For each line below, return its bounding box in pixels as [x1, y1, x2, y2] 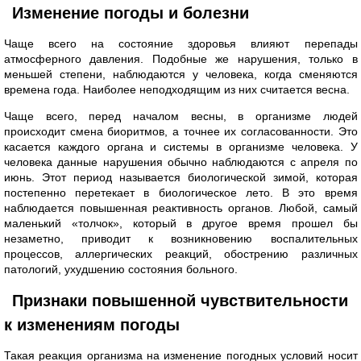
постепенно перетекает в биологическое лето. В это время [4, 186, 358, 199]
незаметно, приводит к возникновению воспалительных [4, 232, 358, 245]
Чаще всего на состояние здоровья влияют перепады [4, 37, 358, 50]
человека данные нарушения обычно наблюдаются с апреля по [4, 156, 358, 168]
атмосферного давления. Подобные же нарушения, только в [4, 52, 358, 65]
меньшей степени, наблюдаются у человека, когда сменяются [4, 68, 358, 81]
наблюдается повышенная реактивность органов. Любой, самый [4, 201, 358, 214]
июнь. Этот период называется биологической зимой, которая [4, 171, 358, 184]
